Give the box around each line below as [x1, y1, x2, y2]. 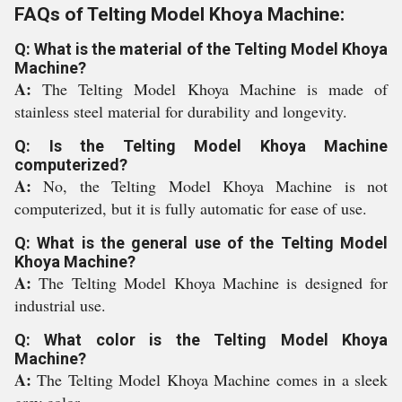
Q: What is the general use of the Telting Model [14, 233, 388, 252]
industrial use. [14, 294, 106, 316]
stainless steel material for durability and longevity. [14, 100, 347, 122]
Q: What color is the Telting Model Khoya [14, 330, 388, 349]
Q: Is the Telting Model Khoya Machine [14, 136, 388, 155]
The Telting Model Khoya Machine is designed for [39, 272, 388, 293]
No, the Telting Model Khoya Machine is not [43, 175, 388, 197]
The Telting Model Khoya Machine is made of [42, 78, 388, 100]
